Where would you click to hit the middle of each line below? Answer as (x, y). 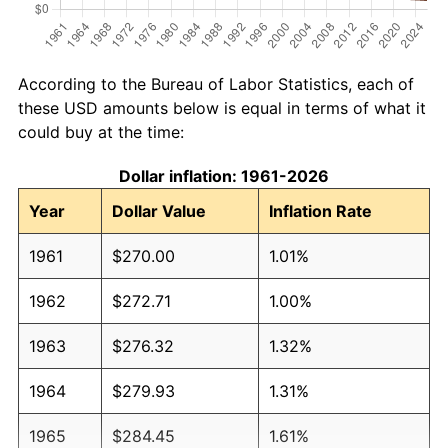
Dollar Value (159, 210)
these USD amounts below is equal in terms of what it (222, 107)
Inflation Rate (320, 210)
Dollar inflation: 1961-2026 (224, 175)
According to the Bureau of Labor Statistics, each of (216, 83)
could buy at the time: (101, 131)
